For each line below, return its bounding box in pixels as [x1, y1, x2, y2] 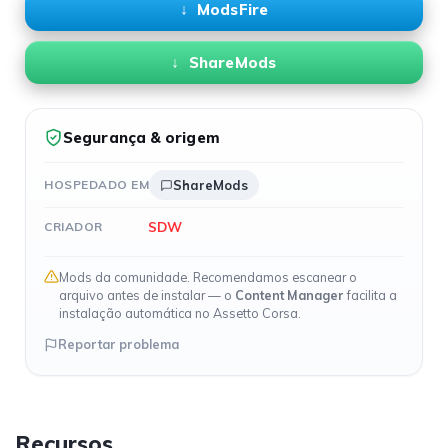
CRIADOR [44, 218, 103, 234]
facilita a [344, 287, 397, 303]
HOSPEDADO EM [44, 177, 149, 192]
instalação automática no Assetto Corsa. [59, 305, 301, 321]
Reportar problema [58, 336, 179, 352]
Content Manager [235, 287, 344, 303]
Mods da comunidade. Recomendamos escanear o [59, 269, 357, 285]
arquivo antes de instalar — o [59, 287, 235, 303]
